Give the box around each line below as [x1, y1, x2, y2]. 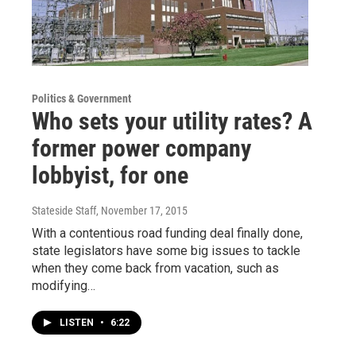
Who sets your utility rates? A [32, 106, 312, 135]
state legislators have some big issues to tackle [32, 242, 300, 258]
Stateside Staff [32, 203, 96, 217]
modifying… [32, 277, 95, 293]
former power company [32, 133, 251, 162]
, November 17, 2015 [96, 203, 188, 217]
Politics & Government [32, 91, 131, 105]
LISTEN [60, 316, 96, 328]
